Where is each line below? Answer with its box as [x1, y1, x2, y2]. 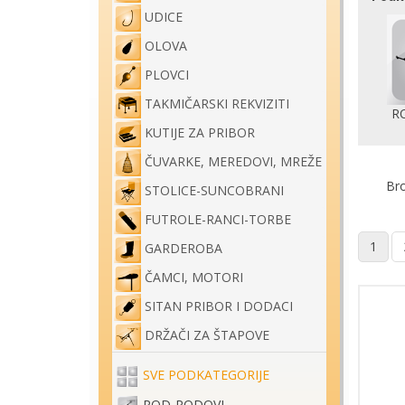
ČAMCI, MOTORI [145, 268, 243, 287]
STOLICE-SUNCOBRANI [145, 182, 284, 200]
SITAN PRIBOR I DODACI [145, 297, 293, 316]
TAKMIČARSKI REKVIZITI [145, 95, 289, 113]
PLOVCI [145, 66, 189, 84]
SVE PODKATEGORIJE [143, 366, 269, 384]
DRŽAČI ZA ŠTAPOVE [145, 326, 269, 344]
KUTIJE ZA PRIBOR [145, 124, 255, 142]
